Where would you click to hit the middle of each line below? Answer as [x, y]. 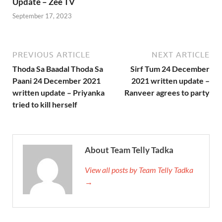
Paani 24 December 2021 [56, 81]
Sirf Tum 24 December [170, 69]
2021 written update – [170, 81]
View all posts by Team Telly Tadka [139, 170]
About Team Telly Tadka [129, 150]
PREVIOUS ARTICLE [51, 55]
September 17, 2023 [42, 16]
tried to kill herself [45, 105]
